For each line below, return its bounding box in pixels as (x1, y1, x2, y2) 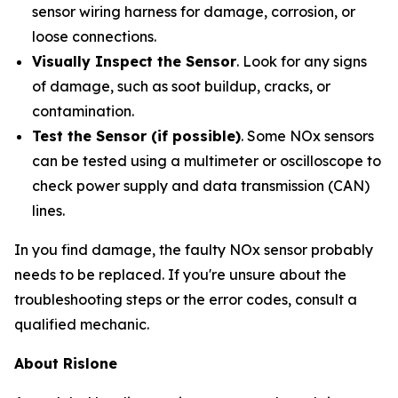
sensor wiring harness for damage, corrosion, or (32, 3, 355, 20)
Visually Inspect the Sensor (32, 52, 236, 70)
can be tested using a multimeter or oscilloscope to (32, 152, 381, 170)
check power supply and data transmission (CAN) (32, 177, 370, 195)
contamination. (32, 102, 138, 120)
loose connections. (32, 28, 160, 45)
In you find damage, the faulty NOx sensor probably (14, 241, 373, 259)
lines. (32, 202, 68, 219)
